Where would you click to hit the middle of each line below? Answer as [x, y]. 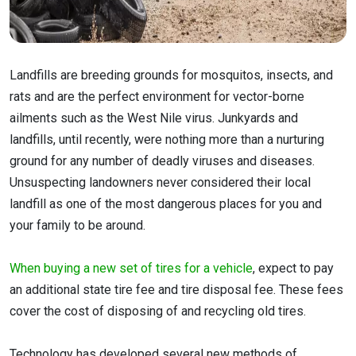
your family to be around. [77, 225]
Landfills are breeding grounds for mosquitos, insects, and [171, 75]
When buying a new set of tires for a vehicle [131, 269]
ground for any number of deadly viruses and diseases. [162, 161]
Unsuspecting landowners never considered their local [160, 182]
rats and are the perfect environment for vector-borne [157, 96]
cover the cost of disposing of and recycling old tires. [158, 311]
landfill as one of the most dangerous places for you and [166, 203]
